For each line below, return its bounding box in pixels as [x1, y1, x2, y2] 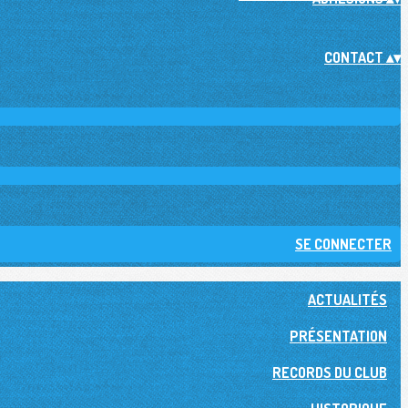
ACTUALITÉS [308, 291, 387, 309]
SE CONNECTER [295, 235, 392, 253]
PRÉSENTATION [290, 327, 387, 345]
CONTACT [324, 48, 386, 66]
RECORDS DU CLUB [272, 363, 387, 382]
